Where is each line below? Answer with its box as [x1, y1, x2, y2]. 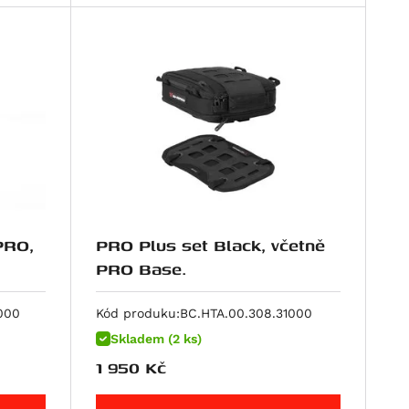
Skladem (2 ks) [110, 331, 203, 347]
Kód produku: [96, 306, 181, 321]
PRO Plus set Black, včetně [96, 232, 272, 257]
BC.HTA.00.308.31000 [180, 306, 313, 321]
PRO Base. [96, 256, 187, 281]
